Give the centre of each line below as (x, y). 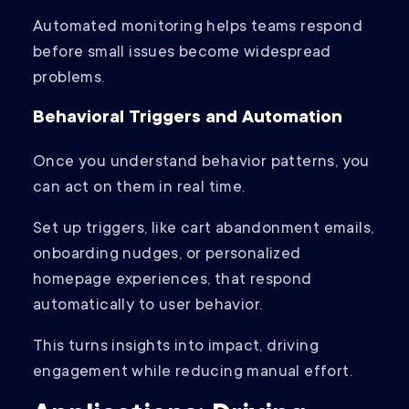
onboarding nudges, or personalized (167, 255)
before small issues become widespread (182, 53)
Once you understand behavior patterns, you (201, 163)
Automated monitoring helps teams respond (198, 28)
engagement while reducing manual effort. (193, 373)
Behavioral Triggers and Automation (188, 119)
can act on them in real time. (141, 189)
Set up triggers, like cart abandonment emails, (204, 230)
